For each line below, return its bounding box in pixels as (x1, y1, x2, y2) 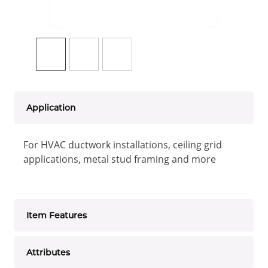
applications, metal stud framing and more (23, 153, 216, 166)
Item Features (26, 210, 87, 221)
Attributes (26, 247, 70, 258)
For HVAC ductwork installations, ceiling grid (23, 138, 222, 152)
